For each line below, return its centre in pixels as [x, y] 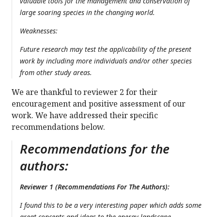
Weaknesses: [39, 31]
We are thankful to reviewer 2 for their [85, 92]
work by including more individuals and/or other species [106, 61]
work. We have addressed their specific [85, 116]
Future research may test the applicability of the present [106, 49]
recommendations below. [58, 127]
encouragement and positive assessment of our [99, 104]
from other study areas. [56, 73]
